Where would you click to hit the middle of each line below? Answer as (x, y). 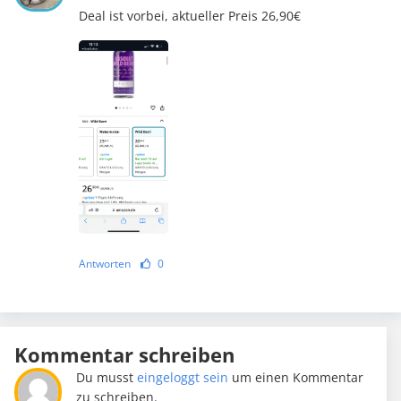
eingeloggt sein (183, 378)
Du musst (107, 378)
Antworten (104, 264)
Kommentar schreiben (124, 355)
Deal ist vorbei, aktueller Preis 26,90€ (189, 16)
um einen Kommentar (296, 378)
